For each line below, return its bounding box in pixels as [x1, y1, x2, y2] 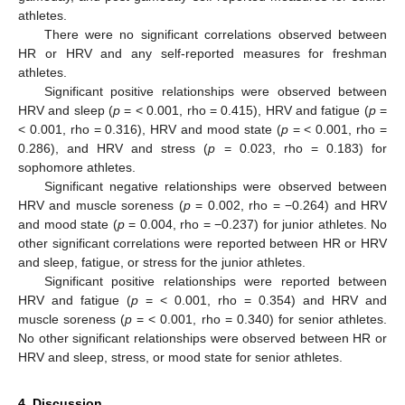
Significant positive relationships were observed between [43, 84, 387, 99]
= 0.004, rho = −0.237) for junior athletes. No [124, 217, 387, 232]
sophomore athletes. [18, 160, 136, 175]
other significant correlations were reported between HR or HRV [18, 236, 387, 251]
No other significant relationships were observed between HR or [18, 331, 387, 346]
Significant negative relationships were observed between [43, 179, 387, 194]
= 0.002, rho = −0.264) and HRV [190, 198, 388, 213]
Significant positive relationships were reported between [43, 274, 387, 289]
